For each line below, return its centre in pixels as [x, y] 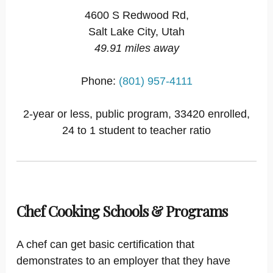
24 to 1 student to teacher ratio [136, 130]
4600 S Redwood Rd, [136, 15]
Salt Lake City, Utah [136, 32]
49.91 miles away [136, 48]
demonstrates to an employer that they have [123, 261]
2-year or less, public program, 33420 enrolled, [136, 114]
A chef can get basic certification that [105, 244]
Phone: [100, 81]
